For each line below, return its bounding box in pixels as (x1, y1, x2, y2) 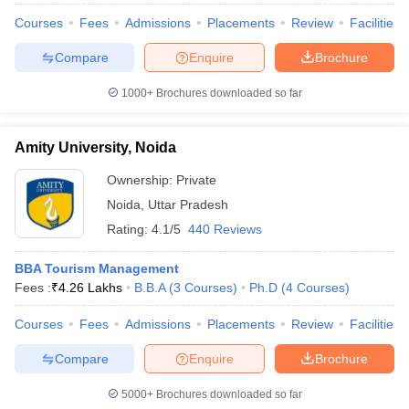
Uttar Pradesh (148, 197, 228, 212)
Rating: (107, 222, 152, 236)
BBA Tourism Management (15, 261, 179, 276)
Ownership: (107, 173, 176, 187)
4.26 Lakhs (58, 280, 122, 295)
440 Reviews (188, 222, 262, 236)
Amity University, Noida (15, 140, 176, 155)
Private (176, 173, 216, 187)
